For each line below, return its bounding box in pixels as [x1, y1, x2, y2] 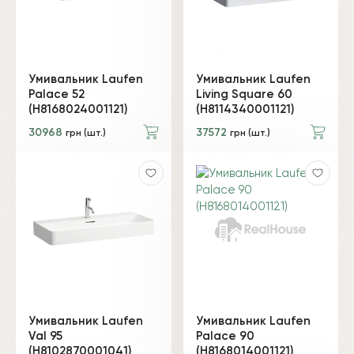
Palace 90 [195, 330, 254, 342]
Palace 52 [28, 88, 85, 100]
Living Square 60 [195, 88, 292, 100]
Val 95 [28, 330, 62, 342]
